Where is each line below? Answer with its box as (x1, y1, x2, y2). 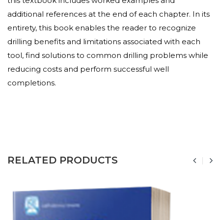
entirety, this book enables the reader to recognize (7, 23, 196, 32)
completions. (7, 78, 56, 87)
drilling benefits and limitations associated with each (7, 37, 200, 46)
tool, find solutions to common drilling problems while (7, 51, 208, 60)
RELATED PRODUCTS (7, 154, 118, 166)
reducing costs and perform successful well (7, 64, 169, 74)
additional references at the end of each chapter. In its (7, 9, 210, 19)
